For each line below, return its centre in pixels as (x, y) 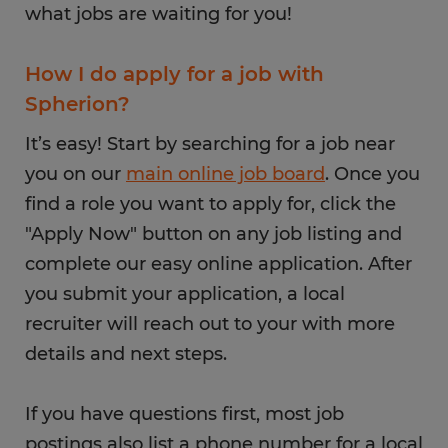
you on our (75, 174)
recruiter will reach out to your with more (210, 324)
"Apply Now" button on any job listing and (213, 234)
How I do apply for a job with (174, 74)
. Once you (372, 174)
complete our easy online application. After (218, 264)
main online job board (225, 174)
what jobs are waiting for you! (158, 14)
